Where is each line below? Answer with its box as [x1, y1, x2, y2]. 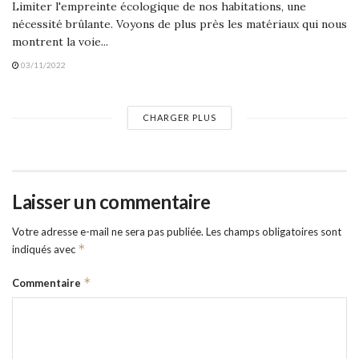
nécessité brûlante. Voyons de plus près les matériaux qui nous [12, 17, 347, 32]
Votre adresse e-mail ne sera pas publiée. [12, 225, 204, 239]
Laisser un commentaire [12, 190, 211, 214]
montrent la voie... [12, 34, 108, 50]
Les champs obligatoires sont [206, 225, 341, 239]
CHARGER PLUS [143, 112, 216, 123]
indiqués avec [12, 243, 78, 256]
